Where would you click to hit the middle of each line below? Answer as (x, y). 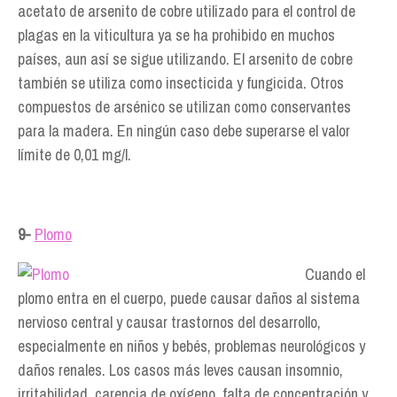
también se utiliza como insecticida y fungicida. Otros (181, 83)
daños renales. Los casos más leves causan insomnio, (180, 370)
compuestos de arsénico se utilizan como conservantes (184, 107)
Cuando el (335, 274)
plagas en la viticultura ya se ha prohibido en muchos (176, 35)
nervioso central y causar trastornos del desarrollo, (169, 322)
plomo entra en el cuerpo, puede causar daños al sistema (189, 298)
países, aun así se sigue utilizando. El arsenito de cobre (185, 59)
